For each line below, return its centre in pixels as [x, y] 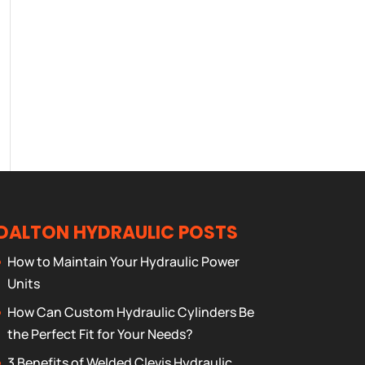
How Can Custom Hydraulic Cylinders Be [130, 312]
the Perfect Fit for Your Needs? [100, 334]
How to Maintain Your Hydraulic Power [123, 262]
